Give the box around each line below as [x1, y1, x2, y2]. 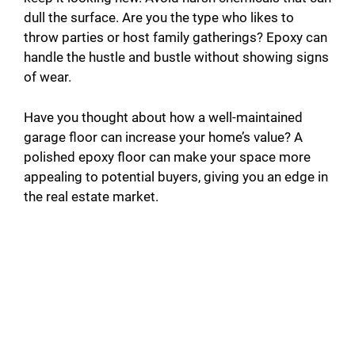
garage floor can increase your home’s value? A [24, 128, 303, 145]
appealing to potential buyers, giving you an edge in [24, 168, 328, 185]
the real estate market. [24, 188, 158, 204]
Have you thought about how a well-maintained [24, 109, 303, 125]
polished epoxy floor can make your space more [24, 148, 311, 165]
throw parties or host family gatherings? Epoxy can [24, 29, 327, 46]
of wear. [24, 69, 71, 86]
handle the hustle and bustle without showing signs [24, 49, 329, 66]
